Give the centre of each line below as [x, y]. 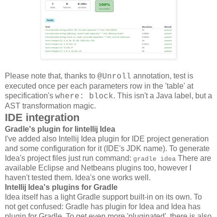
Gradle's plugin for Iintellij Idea [60, 129]
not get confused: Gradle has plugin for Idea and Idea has [103, 206]
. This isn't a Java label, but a [163, 95]
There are [194, 158]
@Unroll [114, 76]
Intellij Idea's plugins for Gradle [61, 187]
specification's [30, 95]
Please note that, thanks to [51, 76]
